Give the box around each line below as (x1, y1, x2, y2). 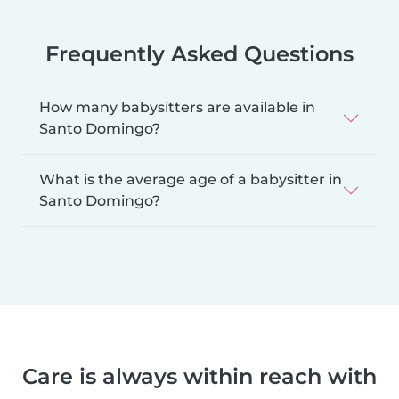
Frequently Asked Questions (45, 41, 354, 68)
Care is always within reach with (22, 363, 377, 390)
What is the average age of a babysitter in (39, 171, 342, 189)
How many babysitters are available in (39, 99, 315, 117)
